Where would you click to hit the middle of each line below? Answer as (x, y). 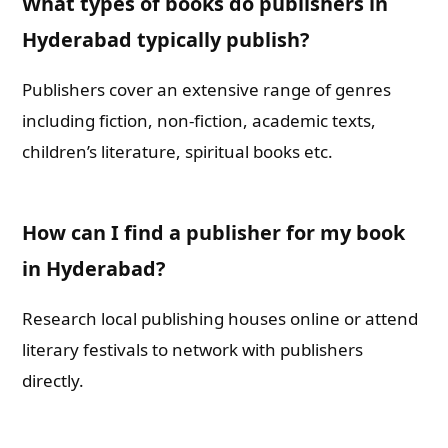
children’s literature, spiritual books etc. (178, 151)
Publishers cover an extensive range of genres (207, 89)
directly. (53, 380)
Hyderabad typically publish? (166, 39)
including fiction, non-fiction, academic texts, (199, 120)
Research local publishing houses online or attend (220, 318)
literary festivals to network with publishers (193, 349)
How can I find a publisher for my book (214, 232)
